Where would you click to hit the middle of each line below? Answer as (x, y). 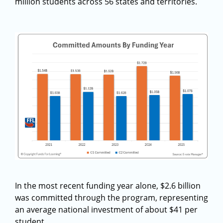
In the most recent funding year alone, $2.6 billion (108, 186)
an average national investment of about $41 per (106, 210)
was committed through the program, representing (111, 198)
